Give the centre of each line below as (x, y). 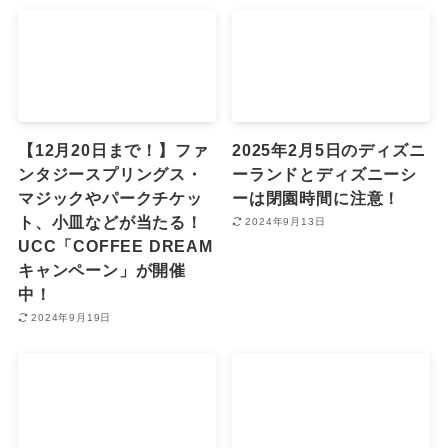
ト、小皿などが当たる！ (110, 221)
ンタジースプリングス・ (110, 173)
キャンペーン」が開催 (101, 269)
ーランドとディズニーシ (324, 173)
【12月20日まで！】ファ (113, 149)
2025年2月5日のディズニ (329, 149)
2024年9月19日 (71, 318)
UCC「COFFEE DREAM (115, 245)
